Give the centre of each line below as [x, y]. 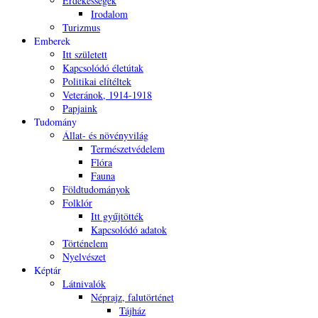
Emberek [52, 41]
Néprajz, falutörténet [132, 297]
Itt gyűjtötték [117, 216]
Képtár [48, 270]
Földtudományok [96, 190]
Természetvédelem [128, 149]
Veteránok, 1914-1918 [107, 95]
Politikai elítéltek [97, 82]
